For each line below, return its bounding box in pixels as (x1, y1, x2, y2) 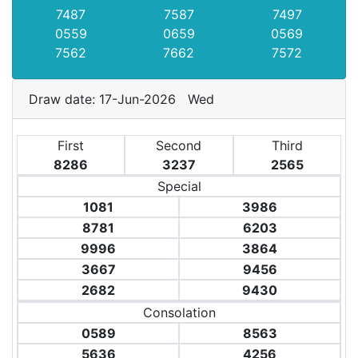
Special (157, 178, 201, 194)
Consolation (142, 304, 216, 320)
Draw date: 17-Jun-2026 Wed (29, 91, 222, 107)
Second (156, 137, 202, 153)
